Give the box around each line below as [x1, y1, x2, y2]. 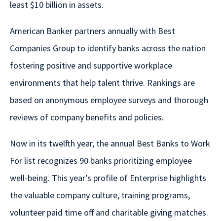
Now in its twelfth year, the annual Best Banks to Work [10, 138, 210, 149]
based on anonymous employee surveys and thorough [10, 94, 208, 106]
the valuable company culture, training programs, [10, 189, 190, 201]
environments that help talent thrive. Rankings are [10, 77, 195, 89]
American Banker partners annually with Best [10, 25, 175, 37]
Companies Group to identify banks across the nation [10, 42, 206, 54]
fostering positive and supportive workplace [10, 60, 172, 72]
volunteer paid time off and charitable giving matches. [10, 207, 208, 219]
